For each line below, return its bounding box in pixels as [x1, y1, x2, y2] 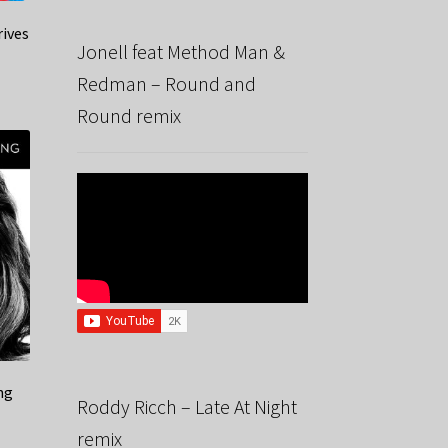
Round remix [76, 103, 181, 129]
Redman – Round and [76, 71, 256, 97]
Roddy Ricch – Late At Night [76, 393, 297, 419]
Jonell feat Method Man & [76, 39, 285, 65]
